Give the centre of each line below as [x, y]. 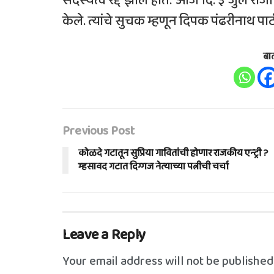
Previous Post [98, 131]
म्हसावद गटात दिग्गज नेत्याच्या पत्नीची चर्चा [154, 166]
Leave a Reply [104, 235]
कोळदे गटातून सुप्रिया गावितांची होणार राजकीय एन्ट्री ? [173, 153]
